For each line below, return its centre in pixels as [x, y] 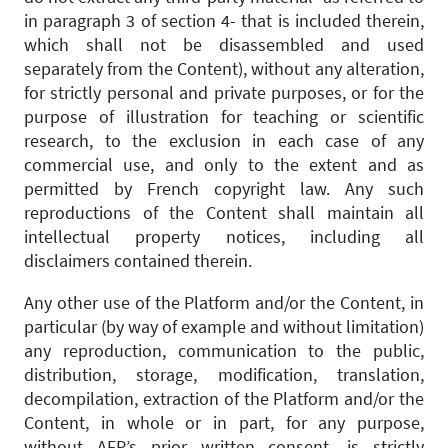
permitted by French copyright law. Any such [224, 188]
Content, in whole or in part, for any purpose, [224, 422]
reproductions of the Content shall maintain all [224, 212]
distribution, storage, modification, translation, [224, 374]
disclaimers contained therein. [138, 260]
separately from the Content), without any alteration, [224, 68]
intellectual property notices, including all [224, 236]
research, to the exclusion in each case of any [224, 140]
